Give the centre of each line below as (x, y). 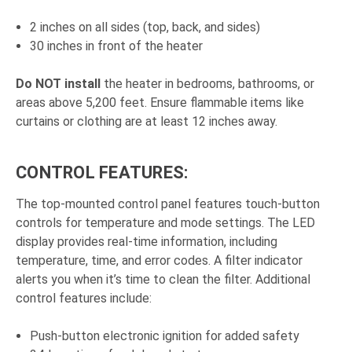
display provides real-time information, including (147, 242)
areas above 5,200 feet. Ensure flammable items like (160, 103)
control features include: (84, 299)
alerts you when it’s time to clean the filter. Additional (163, 280)
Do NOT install (58, 84)
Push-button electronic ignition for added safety (165, 336)
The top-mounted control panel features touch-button (168, 204)
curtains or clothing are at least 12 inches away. (147, 122)
